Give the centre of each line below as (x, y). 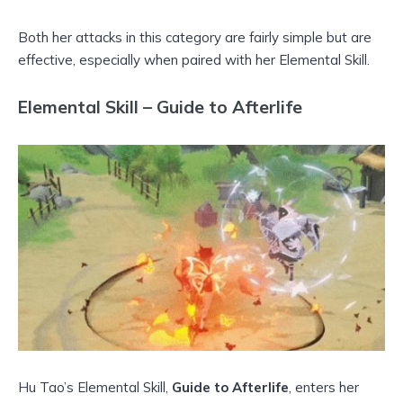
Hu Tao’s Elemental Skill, (95, 387)
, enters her (324, 387)
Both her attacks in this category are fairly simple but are (195, 37)
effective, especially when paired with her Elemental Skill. (194, 59)
